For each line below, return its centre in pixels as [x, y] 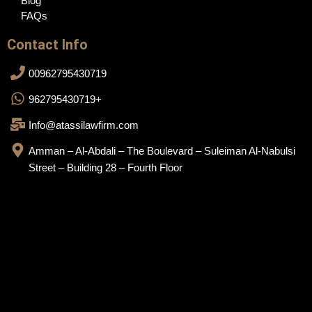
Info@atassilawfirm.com [84, 125]
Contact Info [47, 45]
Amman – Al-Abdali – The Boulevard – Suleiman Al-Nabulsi [162, 151]
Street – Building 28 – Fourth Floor [106, 168]
